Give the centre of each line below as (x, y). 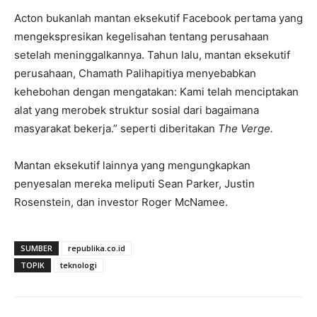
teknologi (79, 265)
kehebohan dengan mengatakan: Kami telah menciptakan (156, 92)
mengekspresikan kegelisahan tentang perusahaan (142, 37)
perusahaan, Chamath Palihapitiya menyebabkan (135, 74)
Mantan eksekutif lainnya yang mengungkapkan (132, 166)
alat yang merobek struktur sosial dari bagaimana (137, 110)
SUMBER (36, 248)
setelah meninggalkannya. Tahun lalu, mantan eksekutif (152, 55)
